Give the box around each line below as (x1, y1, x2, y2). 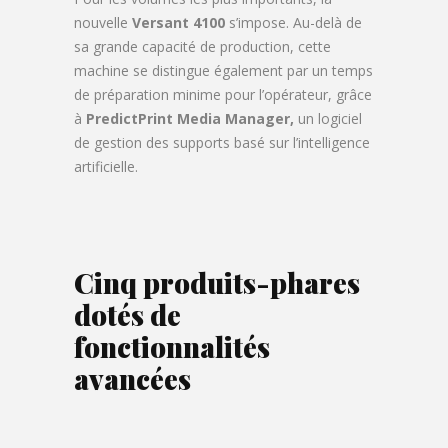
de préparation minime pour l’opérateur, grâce (74, 85, 372, 105)
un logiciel (298, 109, 362, 129)
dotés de (74, 296, 181, 334)
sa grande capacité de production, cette (74, 37, 331, 57)
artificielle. (74, 157, 138, 177)
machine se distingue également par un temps (74, 61, 373, 81)
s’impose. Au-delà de (229, 13, 362, 33)
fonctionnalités (74, 328, 270, 366)
